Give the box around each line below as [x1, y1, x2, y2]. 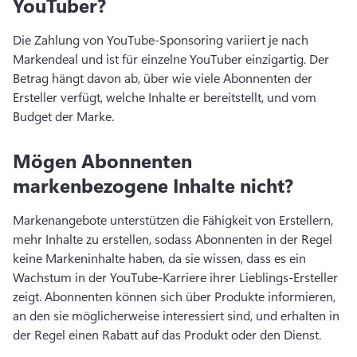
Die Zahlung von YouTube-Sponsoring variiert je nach [13, 31, 308, 48]
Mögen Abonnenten [13, 147, 192, 173]
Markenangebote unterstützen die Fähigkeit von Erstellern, [13, 211, 333, 228]
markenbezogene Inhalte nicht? [13, 172, 293, 198]
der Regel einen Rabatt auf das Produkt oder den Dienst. [13, 326, 324, 343]
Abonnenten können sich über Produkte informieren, [45, 288, 335, 304]
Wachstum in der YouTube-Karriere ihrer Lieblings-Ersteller [13, 269, 338, 285]
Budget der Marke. [13, 108, 117, 124]
